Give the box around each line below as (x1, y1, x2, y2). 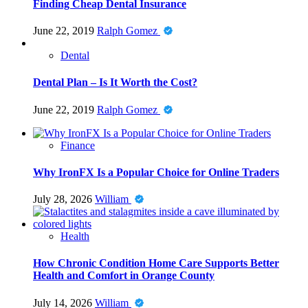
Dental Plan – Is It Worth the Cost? (33, 76, 197, 89)
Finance (60, 139, 95, 151)
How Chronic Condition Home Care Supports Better (33, 257, 279, 269)
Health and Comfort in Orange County (33, 269, 214, 282)
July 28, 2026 (33, 193, 95, 206)
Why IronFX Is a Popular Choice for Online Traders (33, 166, 279, 178)
